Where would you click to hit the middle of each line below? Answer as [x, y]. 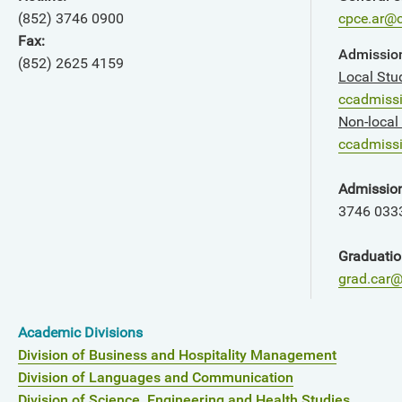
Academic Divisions [80, 332]
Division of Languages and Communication [156, 377]
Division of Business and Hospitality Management [177, 355]
